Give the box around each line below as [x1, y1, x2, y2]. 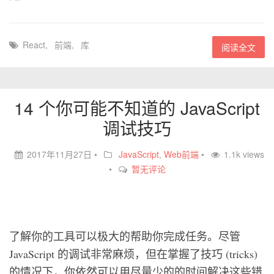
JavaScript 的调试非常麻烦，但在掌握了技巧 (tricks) [9, 246, 257, 261]
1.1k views [223, 148, 264, 160]
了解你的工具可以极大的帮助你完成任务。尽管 [9, 229, 240, 243]
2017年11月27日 [26, 148, 92, 160]
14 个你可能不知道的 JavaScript [14, 95, 260, 120]
